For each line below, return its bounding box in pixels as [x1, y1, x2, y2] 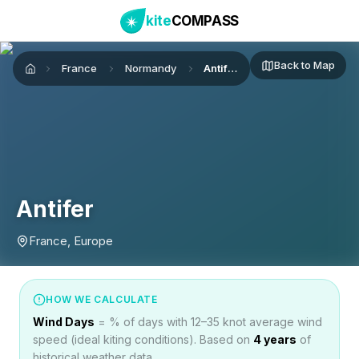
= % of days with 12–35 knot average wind [95, 315, 322, 329]
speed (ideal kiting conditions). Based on [33, 333, 253, 346]
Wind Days [33, 315, 95, 329]
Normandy [125, 62, 177, 75]
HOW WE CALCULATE [46, 293, 158, 305]
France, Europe [29, 233, 113, 248]
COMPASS [171, 12, 240, 29]
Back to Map [274, 58, 335, 71]
